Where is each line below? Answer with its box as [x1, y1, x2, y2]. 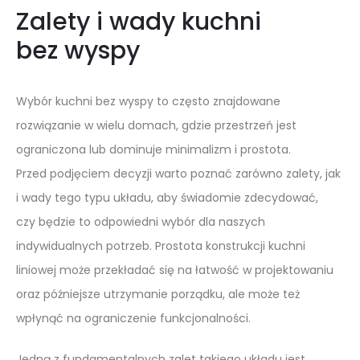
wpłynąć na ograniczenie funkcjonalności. [16, 309, 251, 326]
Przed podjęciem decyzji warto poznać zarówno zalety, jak [16, 165, 341, 182]
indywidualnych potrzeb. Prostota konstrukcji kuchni [16, 237, 305, 254]
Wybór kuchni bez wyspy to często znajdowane [16, 92, 280, 109]
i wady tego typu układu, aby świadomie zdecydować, [16, 189, 318, 206]
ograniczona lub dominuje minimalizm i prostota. [16, 141, 291, 157]
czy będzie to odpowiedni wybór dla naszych [16, 213, 265, 230]
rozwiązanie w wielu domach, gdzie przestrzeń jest [16, 117, 297, 133]
